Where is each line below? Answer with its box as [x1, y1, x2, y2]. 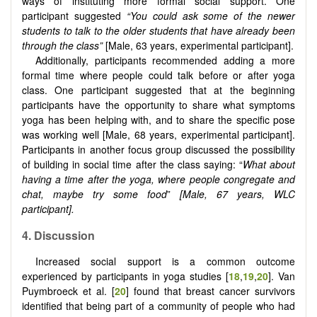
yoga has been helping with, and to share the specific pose [22, 112, 295, 127]
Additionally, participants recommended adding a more [35, 52, 295, 67]
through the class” [22, 38, 103, 52]
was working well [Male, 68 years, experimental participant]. [22, 127, 295, 142]
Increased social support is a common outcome [35, 254, 295, 269]
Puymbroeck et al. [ [22, 284, 115, 299]
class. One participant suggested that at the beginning [22, 82, 295, 97]
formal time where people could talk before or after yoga [22, 67, 295, 82]
